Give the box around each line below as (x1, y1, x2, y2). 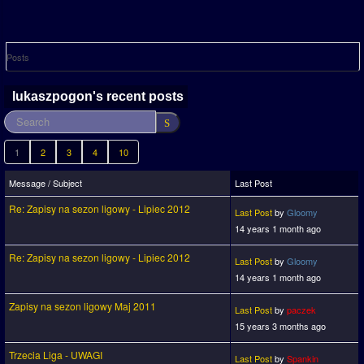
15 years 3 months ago (235, 319, 326, 333)
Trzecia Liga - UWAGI (9, 348, 102, 362)
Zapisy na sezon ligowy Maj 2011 (9, 299, 156, 314)
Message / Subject (9, 176, 82, 190)
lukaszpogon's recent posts (12, 89, 184, 104)
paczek (287, 303, 316, 317)
